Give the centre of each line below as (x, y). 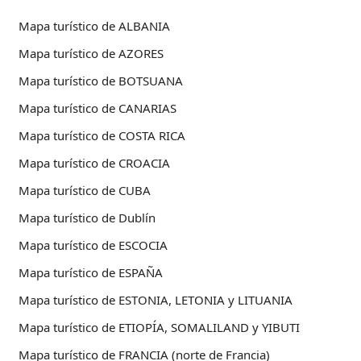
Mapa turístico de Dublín (87, 218)
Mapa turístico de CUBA (85, 191)
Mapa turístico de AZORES (91, 54)
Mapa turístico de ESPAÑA (91, 273)
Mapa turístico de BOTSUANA (101, 81)
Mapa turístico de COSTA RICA (102, 136)
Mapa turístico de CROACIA (94, 163)
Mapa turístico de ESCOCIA (93, 245)
